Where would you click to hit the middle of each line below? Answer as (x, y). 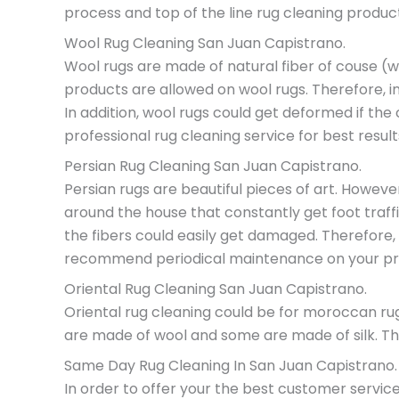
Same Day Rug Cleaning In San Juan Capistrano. (231, 366)
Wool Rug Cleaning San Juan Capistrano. (205, 44)
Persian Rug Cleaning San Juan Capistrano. (213, 167)
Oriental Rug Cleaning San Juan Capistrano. (216, 289)
